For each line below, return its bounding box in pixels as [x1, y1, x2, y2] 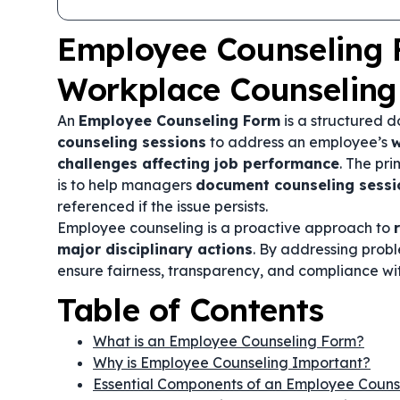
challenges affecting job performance [57, 154, 339, 172]
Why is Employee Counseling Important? [93, 354, 371, 371]
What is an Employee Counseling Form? [93, 332, 364, 350]
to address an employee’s [206, 133, 391, 151]
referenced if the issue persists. [57, 197, 268, 215]
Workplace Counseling [57, 70, 396, 109]
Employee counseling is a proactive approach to [57, 219, 394, 237]
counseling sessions [57, 133, 206, 151]
